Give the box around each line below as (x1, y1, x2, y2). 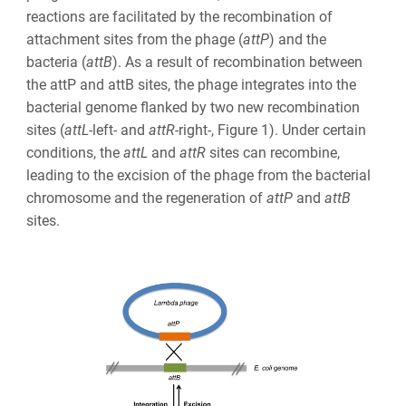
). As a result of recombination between (111, 53, 362, 71)
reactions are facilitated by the (25, 7, 223, 25)
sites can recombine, (205, 143, 340, 161)
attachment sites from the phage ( (25, 30, 243, 48)
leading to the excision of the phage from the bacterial (25, 166, 371, 184)
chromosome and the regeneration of (25, 188, 266, 207)
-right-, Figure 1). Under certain (174, 121, 366, 139)
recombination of (222, 7, 333, 25)
